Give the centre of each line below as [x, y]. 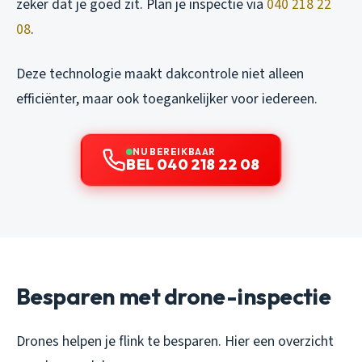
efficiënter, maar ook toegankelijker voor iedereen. [167, 99]
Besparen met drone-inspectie [174, 297]
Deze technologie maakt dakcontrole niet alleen [160, 74]
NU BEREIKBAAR [174, 152]
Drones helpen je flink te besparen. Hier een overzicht [175, 342]
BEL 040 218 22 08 [193, 165]
